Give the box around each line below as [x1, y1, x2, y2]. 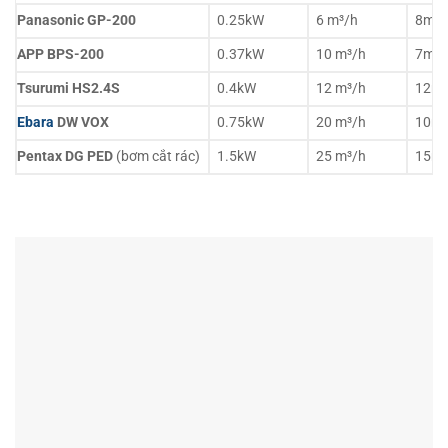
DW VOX [54, 114, 109, 132]
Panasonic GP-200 [17, 12, 136, 30]
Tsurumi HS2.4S [17, 80, 120, 98]
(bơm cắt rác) [113, 148, 200, 166]
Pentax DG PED [17, 148, 113, 166]
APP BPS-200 [17, 46, 104, 64]
